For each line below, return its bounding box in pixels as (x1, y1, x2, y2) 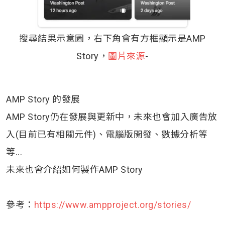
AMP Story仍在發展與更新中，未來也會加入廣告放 (6, 111, 217, 122)
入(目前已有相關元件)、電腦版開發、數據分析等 (6, 129, 208, 140)
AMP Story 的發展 (6, 93, 80, 104)
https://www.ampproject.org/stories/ (34, 199, 191, 210)
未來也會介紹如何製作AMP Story (6, 164, 143, 175)
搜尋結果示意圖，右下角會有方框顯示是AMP (19, 33, 206, 44)
